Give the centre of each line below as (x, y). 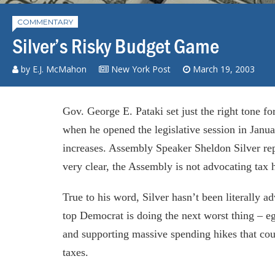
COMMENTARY (45, 21)
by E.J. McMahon (52, 69)
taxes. (76, 252)
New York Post (140, 69)
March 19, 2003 (224, 69)
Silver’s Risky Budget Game (116, 45)
